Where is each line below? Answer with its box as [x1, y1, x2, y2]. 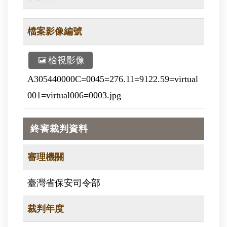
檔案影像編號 [27, 26, 82, 37]
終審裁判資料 [30, 124, 88, 134]
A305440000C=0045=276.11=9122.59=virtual [27, 74, 198, 85]
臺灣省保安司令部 [27, 178, 100, 188]
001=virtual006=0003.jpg [27, 90, 121, 101]
